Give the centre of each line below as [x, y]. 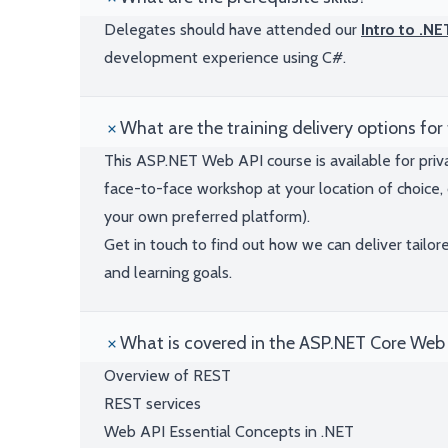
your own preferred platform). [207, 216]
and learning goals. [168, 272]
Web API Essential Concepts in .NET [229, 431]
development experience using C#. [225, 57]
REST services [152, 403]
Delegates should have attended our [232, 29]
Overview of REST [167, 375]
